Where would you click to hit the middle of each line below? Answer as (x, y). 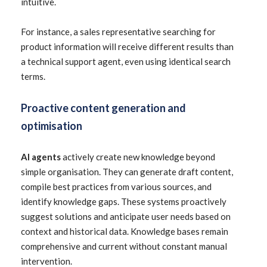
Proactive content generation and (103, 108)
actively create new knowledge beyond (138, 157)
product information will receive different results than (127, 46)
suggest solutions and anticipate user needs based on (126, 216)
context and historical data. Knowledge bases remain (125, 231)
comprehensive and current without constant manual (124, 246)
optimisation (52, 126)
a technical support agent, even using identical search (126, 61)
